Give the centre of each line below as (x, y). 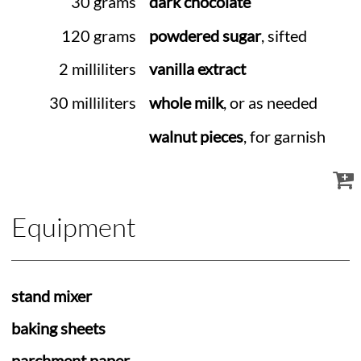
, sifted (284, 35)
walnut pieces (196, 137)
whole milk (186, 103)
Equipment (74, 227)
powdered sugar (205, 35)
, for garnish (284, 137)
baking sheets (58, 329)
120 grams (99, 35)
